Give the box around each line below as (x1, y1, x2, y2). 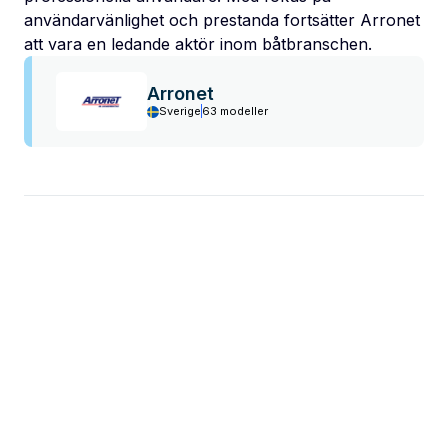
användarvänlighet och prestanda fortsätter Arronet (24, 9, 420, 30)
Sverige (159, 104, 201, 119)
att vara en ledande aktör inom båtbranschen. (24, 33, 372, 54)
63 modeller (202, 104, 268, 119)
